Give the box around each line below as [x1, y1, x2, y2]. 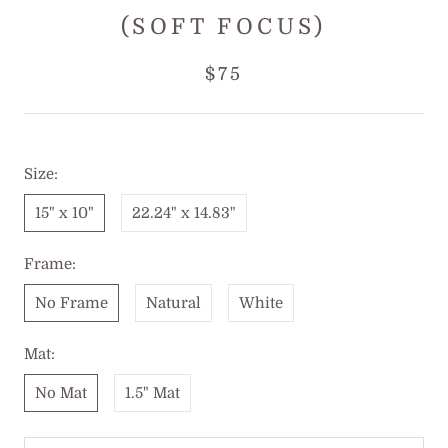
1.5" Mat [125, 383, 180, 402]
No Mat [35, 383, 87, 402]
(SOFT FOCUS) [121, 13, 327, 39]
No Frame [35, 293, 108, 312]
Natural [146, 293, 201, 312]
